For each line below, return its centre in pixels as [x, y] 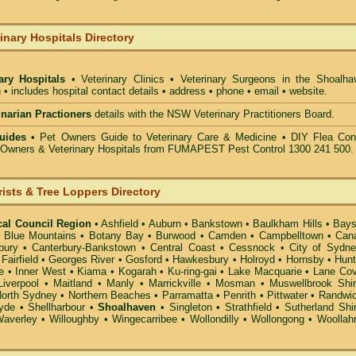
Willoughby [75, 319]
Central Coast [183, 248]
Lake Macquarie [265, 271]
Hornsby [305, 259]
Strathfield [248, 307]
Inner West [41, 271]
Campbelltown [291, 236]
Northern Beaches [110, 295]
